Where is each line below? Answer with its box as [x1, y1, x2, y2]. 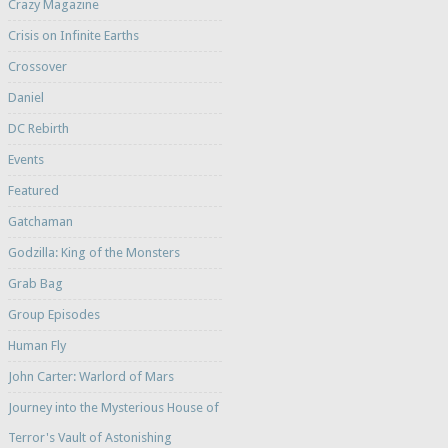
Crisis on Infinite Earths [7, 28, 139, 44]
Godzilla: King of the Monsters [7, 245, 180, 261]
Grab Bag [7, 276, 63, 292]
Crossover [7, 59, 67, 75]
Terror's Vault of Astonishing [7, 430, 172, 446]
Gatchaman [7, 214, 73, 230]
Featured [7, 183, 59, 199]
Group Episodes [7, 307, 100, 323]
